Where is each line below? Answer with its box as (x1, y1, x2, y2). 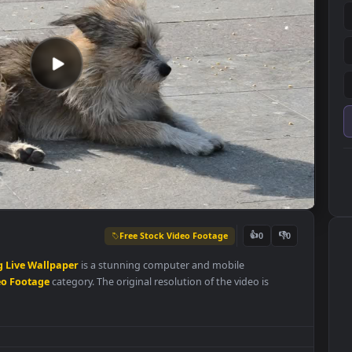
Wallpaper (69, 326, 127, 342)
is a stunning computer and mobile (126, 326, 311, 342)
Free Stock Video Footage (172, 294, 293, 308)
